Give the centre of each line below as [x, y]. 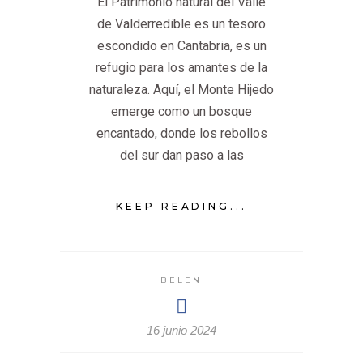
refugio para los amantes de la [181, 68]
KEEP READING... [181, 207]
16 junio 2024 [181, 331]
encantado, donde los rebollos [181, 134]
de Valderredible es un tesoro [181, 24]
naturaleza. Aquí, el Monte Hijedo [181, 90]
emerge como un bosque [181, 112]
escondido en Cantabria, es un [181, 46]
